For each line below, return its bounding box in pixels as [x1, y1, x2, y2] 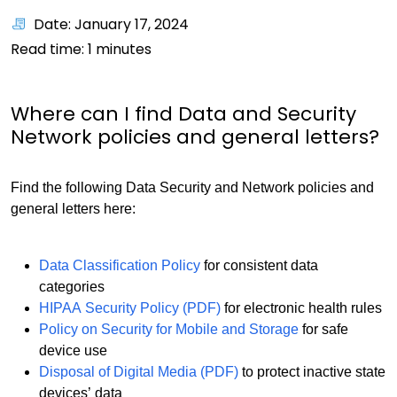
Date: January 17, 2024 [34, 14, 189, 35]
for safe [299, 322, 348, 337]
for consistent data [200, 258, 318, 273]
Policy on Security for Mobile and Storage [39, 322, 299, 337]
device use [39, 343, 107, 358]
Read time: [11, 39, 88, 59]
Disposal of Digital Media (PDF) [39, 364, 238, 379]
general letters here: [11, 201, 136, 216]
